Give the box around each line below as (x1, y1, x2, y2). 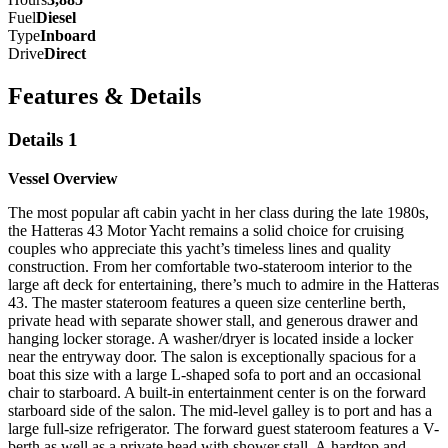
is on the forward (319, 384, 426, 402)
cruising (354, 222, 404, 240)
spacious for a (329, 348, 416, 366)
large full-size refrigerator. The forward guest (8, 420, 294, 438)
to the (377, 258, 412, 276)
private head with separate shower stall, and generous (8, 312, 347, 330)
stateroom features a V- (294, 420, 439, 438)
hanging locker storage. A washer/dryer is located (8, 330, 322, 348)
